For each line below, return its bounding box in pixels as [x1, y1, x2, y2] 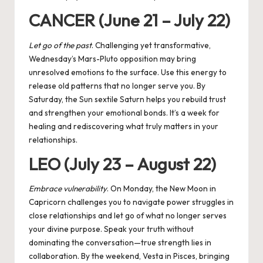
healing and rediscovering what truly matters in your [29, 120, 218, 131]
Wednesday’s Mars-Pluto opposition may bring [29, 53, 196, 64]
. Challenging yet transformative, [92, 39, 211, 50]
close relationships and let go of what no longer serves [29, 210, 227, 221]
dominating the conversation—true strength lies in [29, 237, 211, 248]
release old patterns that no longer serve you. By [29, 80, 205, 91]
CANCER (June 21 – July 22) [29, 9, 230, 31]
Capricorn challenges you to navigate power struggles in [29, 197, 234, 208]
